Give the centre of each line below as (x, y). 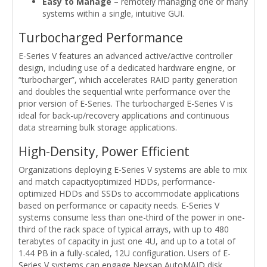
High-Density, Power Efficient (104, 152)
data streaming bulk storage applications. (98, 128)
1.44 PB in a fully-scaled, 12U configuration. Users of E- (125, 253)
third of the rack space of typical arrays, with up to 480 (124, 229)
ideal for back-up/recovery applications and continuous (124, 116)
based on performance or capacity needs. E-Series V (119, 206)
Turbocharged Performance (101, 38)
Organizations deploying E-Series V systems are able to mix (133, 170)
